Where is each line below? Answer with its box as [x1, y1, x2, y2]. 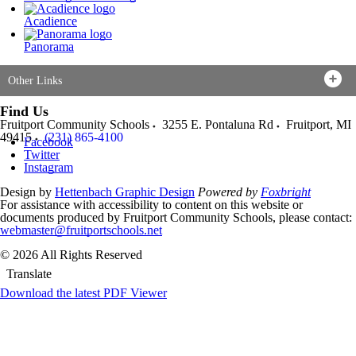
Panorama [24, 40, 74, 53]
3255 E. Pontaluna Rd [162, 117, 273, 131]
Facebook [24, 134, 73, 149]
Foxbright [261, 184, 311, 199]
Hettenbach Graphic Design [55, 184, 195, 199]
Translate [6, 266, 52, 281]
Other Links [8, 74, 62, 87]
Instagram [24, 160, 73, 174]
